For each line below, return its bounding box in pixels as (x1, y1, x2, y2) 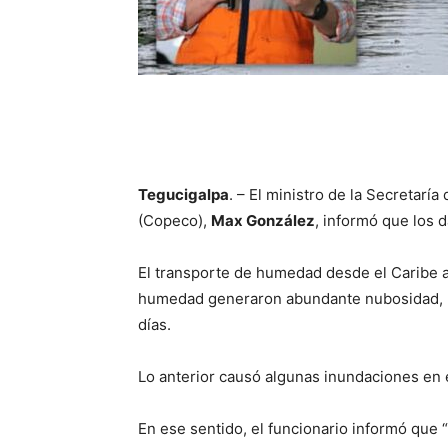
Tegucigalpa (138, 185, 229, 204)
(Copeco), (138, 211, 211, 230)
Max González (211, 211, 315, 230)
